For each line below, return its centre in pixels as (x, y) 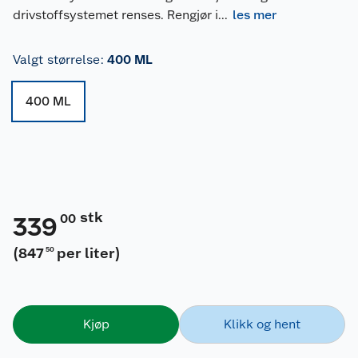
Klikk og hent (262, 324)
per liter (86, 253)
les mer (255, 15)
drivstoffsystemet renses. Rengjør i (115, 15)
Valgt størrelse (57, 60)
